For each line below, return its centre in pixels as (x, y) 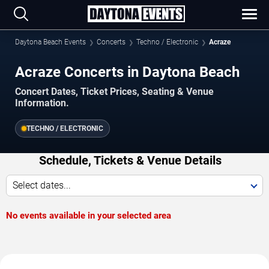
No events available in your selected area (89, 215)
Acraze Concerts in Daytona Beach (127, 72)
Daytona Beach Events (50, 42)
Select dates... (42, 185)
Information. (42, 103)
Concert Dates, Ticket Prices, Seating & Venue (114, 91)
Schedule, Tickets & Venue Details (130, 160)
